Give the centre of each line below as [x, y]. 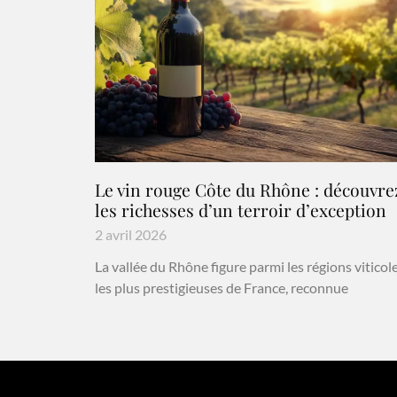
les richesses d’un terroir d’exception [241, 210]
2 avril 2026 [131, 234]
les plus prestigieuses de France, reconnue [222, 287]
